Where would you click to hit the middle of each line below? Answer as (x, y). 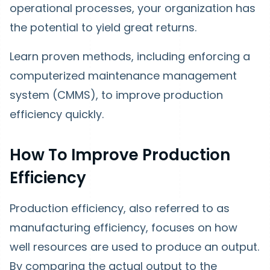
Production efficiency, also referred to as (120, 208)
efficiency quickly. (57, 114)
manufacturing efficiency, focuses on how (124, 227)
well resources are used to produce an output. (134, 246)
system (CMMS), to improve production (116, 95)
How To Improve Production (120, 155)
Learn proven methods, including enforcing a (130, 56)
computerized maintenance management (123, 75)
